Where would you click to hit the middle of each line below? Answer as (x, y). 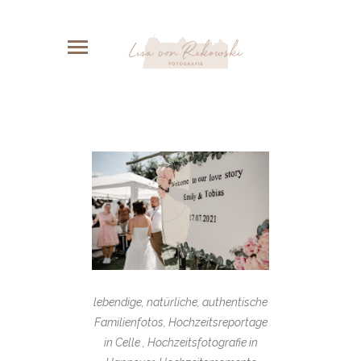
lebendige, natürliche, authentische (180, 302)
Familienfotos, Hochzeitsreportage (180, 322)
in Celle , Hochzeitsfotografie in (180, 342)
